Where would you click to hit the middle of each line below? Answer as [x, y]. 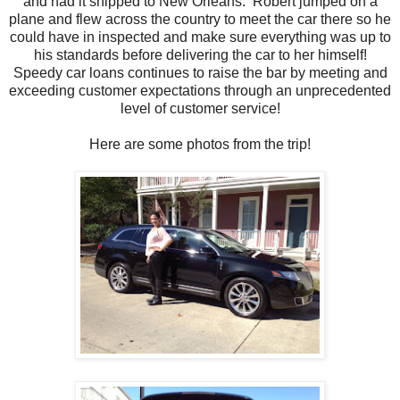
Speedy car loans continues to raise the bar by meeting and [200, 72]
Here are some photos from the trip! [200, 144]
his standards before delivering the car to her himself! [200, 54]
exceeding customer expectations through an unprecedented [200, 90]
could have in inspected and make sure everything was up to [200, 37]
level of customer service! [200, 108]
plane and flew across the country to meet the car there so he [200, 19]
